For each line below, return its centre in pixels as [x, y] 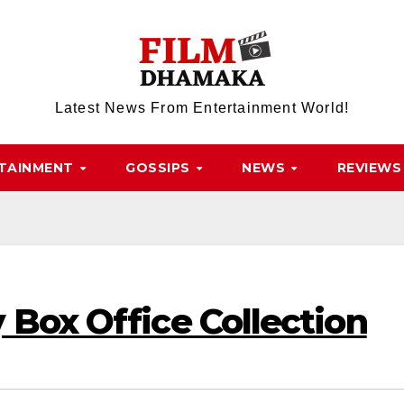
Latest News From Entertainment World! [202, 108]
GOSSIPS [160, 168]
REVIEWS [369, 168]
